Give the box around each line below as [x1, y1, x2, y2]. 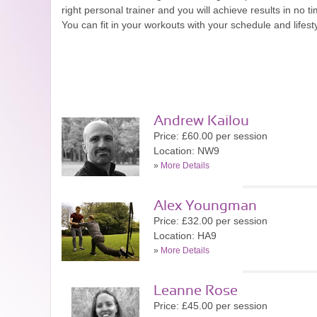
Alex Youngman [154, 199, 257, 213]
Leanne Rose [154, 284, 238, 298]
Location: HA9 [154, 230, 217, 241]
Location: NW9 [154, 145, 219, 156]
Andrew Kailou [154, 114, 249, 128]
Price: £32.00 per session [154, 215, 267, 226]
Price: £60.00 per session [154, 130, 267, 142]
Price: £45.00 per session [154, 300, 267, 311]
